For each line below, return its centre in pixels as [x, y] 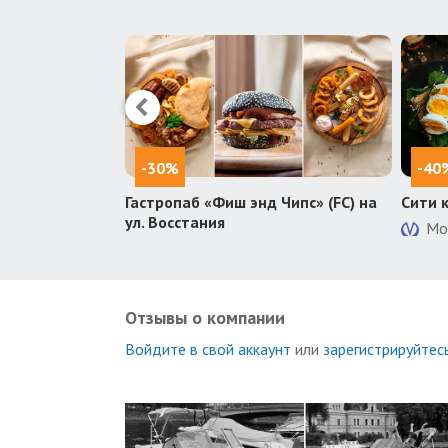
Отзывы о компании [204, 317]
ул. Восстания [174, 221]
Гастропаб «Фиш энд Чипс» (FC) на [250, 201]
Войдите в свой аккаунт [207, 348]
